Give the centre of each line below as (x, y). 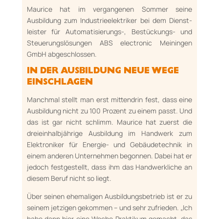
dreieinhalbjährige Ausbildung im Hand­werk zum (109, 133)
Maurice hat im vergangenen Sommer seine (109, 9)
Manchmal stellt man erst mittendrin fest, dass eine (109, 99)
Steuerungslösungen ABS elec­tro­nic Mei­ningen (109, 43)
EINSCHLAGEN (60, 83)
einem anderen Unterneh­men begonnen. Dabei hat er (109, 156)
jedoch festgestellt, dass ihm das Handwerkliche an (109, 167)
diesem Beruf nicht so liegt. (69, 178)
